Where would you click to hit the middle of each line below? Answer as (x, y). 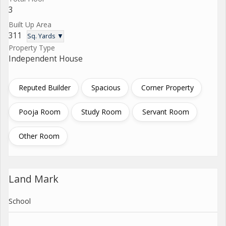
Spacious (106, 87)
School (20, 201)
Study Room (101, 111)
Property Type (32, 47)
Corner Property (167, 87)
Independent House (46, 59)
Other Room (39, 136)
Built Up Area (30, 24)
